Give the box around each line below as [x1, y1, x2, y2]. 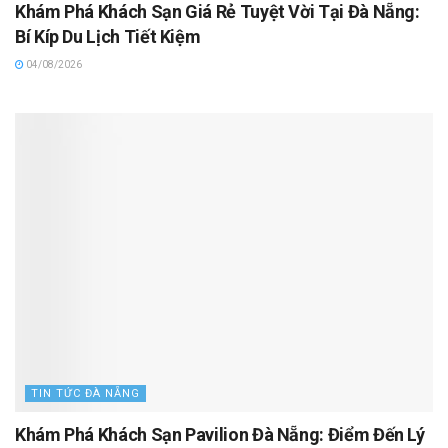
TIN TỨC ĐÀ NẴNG [31, 387, 140, 401]
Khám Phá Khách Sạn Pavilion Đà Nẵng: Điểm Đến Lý [15, 424, 425, 446]
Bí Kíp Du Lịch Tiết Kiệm [15, 25, 201, 47]
